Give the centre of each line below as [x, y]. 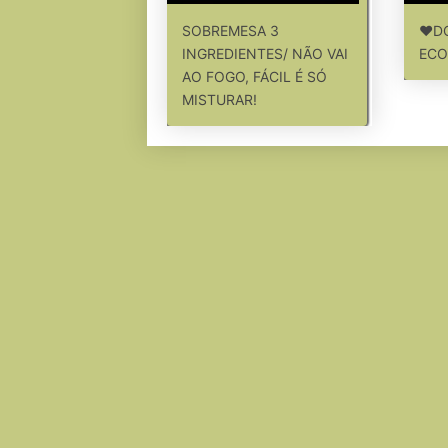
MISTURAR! [219, 99]
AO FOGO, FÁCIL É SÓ [254, 76]
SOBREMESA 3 [230, 30]
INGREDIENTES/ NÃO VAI [265, 53]
